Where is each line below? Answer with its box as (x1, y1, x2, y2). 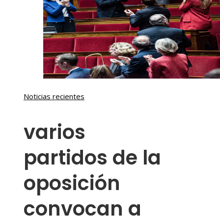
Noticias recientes (24, 91, 84, 101)
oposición (24, 169, 120, 197)
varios (24, 118, 85, 146)
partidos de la (24, 144, 161, 172)
